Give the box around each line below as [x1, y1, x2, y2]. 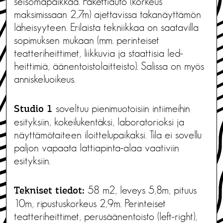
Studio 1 [14, 104, 53, 114]
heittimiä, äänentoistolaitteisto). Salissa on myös [14, 60, 204, 72]
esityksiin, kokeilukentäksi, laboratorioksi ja [14, 116, 184, 127]
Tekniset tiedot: [14, 186, 88, 196]
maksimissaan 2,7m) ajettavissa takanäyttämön [14, 8, 201, 20]
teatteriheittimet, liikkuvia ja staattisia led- [14, 47, 183, 59]
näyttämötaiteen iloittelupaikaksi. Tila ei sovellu [14, 129, 202, 140]
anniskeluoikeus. [14, 73, 75, 85]
